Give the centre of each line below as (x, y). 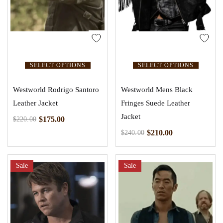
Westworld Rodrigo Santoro (56, 90)
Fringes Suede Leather (156, 103)
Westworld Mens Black (157, 90)
